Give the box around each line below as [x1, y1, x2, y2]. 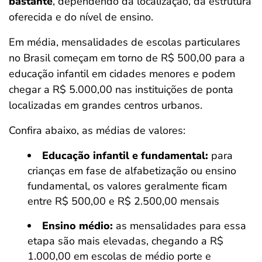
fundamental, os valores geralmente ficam [27, 179, 227, 193]
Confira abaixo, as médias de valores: [9, 123, 185, 137]
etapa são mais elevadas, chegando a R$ [27, 234, 223, 248]
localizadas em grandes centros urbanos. [9, 98, 205, 112]
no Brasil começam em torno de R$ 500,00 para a [9, 51, 245, 65]
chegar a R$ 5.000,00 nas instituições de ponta [9, 82, 233, 96]
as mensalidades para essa [113, 219, 246, 233]
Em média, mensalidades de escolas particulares [9, 35, 240, 49]
